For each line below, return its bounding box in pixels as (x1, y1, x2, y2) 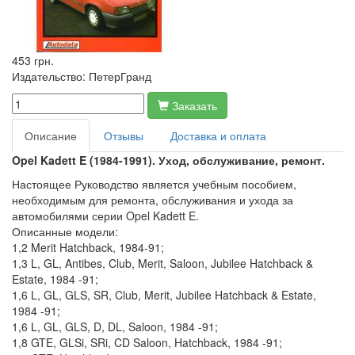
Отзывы (104, 128, 143, 143)
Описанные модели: (12, 223, 118, 239)
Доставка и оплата (170, 128, 266, 143)
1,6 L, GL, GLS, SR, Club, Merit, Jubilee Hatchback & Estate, (12, 287, 316, 303)
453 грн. (12, 52, 54, 68)
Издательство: (12, 68, 86, 84)
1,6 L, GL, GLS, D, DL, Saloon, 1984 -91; (12, 319, 218, 334)
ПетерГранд (86, 68, 151, 84)
